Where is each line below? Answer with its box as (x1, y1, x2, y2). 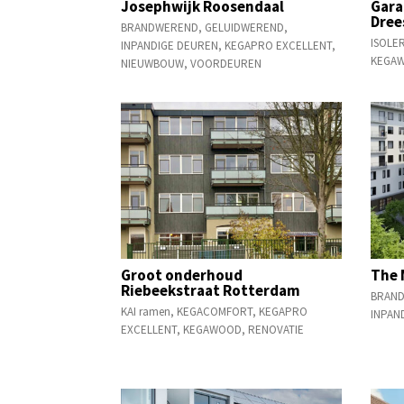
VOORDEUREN (190, 55, 262, 71)
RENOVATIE (248, 321, 305, 337)
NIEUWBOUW (121, 55, 185, 71)
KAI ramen (121, 303, 171, 319)
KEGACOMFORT (177, 303, 253, 319)
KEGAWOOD (183, 321, 243, 337)
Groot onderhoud (121, 264, 243, 285)
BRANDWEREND (121, 19, 199, 35)
